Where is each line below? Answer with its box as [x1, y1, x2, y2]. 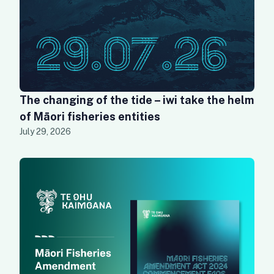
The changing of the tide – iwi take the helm [20, 94, 254, 106]
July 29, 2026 [20, 127, 71, 136]
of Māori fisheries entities [20, 110, 160, 123]
